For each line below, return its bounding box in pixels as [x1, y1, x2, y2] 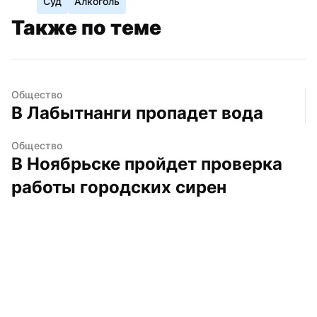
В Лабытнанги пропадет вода [11, 102, 263, 123]
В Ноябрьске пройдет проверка [11, 153, 282, 174]
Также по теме [11, 15, 161, 40]
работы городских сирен [11, 176, 226, 197]
